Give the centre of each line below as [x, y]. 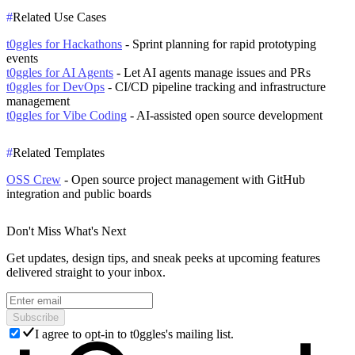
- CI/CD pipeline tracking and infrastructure [215, 87]
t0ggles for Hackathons [64, 44]
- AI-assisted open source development [225, 116]
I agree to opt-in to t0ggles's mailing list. [134, 334]
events [22, 59]
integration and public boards [79, 194]
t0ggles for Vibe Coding [67, 116]
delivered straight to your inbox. [86, 272]
